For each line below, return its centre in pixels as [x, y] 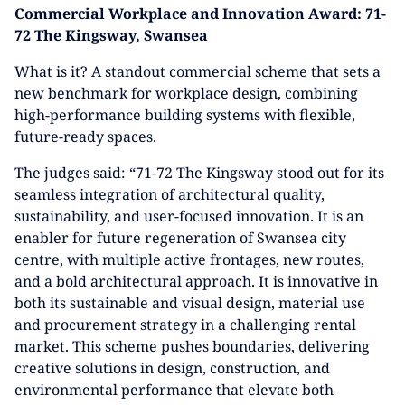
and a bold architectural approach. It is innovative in [196, 281]
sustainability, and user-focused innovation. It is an [189, 216]
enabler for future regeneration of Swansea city [180, 238]
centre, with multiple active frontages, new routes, [189, 259]
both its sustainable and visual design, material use [190, 303]
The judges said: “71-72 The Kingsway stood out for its [199, 173]
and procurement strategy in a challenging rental [185, 325]
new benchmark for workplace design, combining [186, 93]
